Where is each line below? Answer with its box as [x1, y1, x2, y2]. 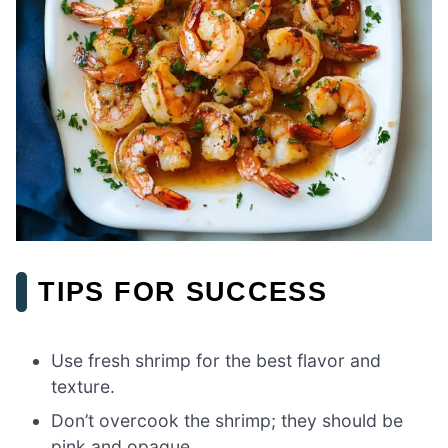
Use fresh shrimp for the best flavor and [51, 349, 382, 371]
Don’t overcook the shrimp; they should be [51, 409, 404, 431]
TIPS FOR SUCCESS [38, 276, 328, 308]
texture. [51, 375, 116, 397]
